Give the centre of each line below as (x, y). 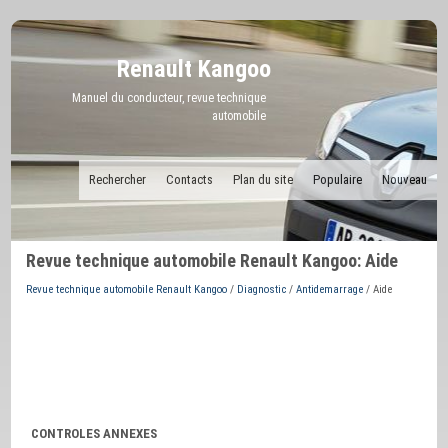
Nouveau (404, 179)
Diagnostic (262, 289)
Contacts (189, 179)
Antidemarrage (330, 289)
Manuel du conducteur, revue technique (169, 98)
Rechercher (117, 179)
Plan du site (262, 179)
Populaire (337, 179)
